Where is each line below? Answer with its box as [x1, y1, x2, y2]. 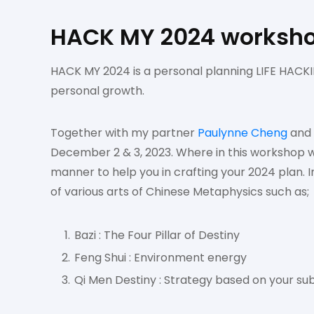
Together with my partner [50, 125, 198, 141]
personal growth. [50, 83, 144, 99]
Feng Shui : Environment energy [74, 250, 247, 266]
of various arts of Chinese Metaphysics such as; [50, 184, 309, 200]
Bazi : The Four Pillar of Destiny [74, 227, 240, 243]
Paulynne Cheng [198, 125, 287, 141]
